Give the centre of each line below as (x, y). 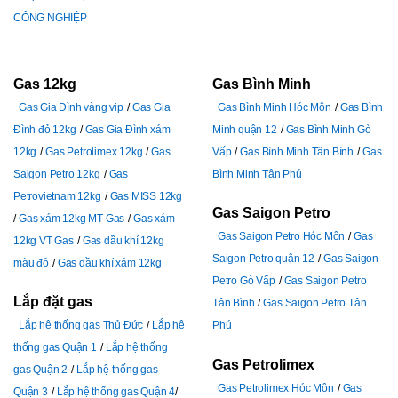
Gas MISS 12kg (146, 196)
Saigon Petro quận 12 (264, 259)
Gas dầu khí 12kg (123, 240)
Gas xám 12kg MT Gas (72, 218)
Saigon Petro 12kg (57, 174)
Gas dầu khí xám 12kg (109, 263)
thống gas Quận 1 (55, 348)
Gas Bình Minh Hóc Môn (275, 107)
